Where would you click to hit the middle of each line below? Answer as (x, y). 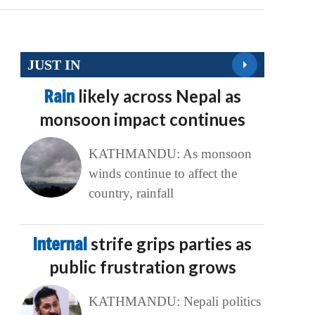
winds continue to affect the (162, 174)
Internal (62, 244)
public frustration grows (142, 267)
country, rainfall (131, 193)
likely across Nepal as (159, 96)
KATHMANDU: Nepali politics (174, 302)
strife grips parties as (172, 244)
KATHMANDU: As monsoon (170, 154)
